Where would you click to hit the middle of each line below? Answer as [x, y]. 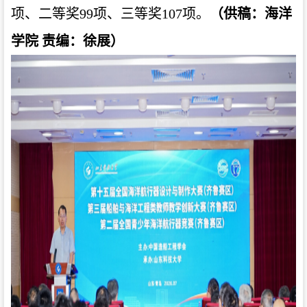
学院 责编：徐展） [67, 41]
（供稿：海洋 [251, 13]
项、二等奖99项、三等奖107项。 [110, 13]
